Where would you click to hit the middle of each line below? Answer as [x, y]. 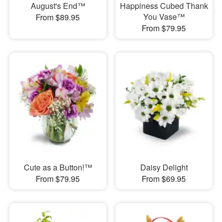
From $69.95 [164, 178]
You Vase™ [164, 17]
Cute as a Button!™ [58, 167]
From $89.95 [58, 17]
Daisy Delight [164, 167]
